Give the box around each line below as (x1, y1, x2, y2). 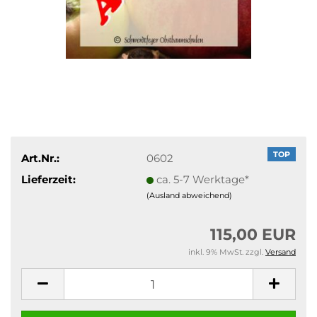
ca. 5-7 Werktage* (156, 172, 249, 186)
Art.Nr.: (21, 151, 59, 165)
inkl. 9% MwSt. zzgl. (188, 247, 265, 257)
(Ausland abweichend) (146, 190, 232, 200)
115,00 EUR (210, 225, 296, 244)
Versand (265, 247, 296, 257)
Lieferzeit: (21, 172, 76, 186)
